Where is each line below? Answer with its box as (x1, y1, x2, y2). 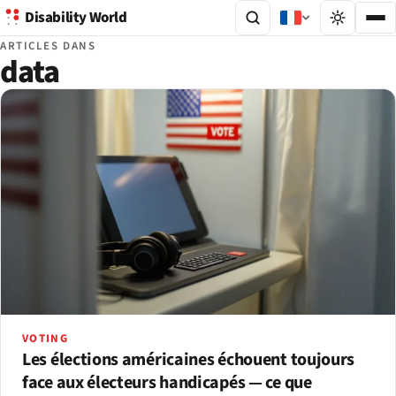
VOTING (22, 330, 68, 346)
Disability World (25, 7, 127, 28)
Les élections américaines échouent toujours (22, 346, 355, 372)
